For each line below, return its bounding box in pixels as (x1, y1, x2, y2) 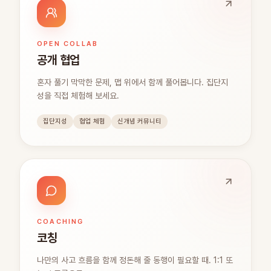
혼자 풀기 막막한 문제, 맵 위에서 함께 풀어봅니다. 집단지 (37, 77, 228, 87)
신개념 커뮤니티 (117, 117, 162, 125)
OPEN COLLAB (37, 39, 99, 48)
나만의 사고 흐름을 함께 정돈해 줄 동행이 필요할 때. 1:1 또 (37, 255, 233, 265)
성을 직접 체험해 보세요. (37, 90, 119, 100)
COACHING (37, 217, 84, 226)
